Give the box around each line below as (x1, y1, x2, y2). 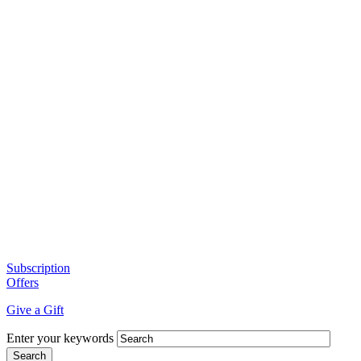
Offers (6, 275, 39, 289)
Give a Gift (6, 302, 64, 317)
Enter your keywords (6, 330, 114, 345)
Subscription (6, 260, 70, 275)
